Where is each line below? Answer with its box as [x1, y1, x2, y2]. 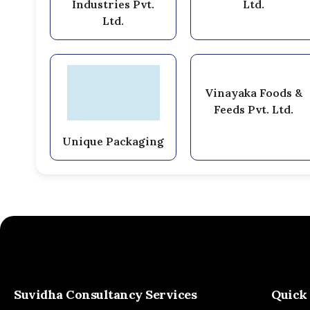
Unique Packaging [62, 134, 165, 148]
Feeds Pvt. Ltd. [214, 102, 294, 116]
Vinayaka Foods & [205, 85, 303, 100]
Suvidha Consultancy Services [14, 286, 197, 302]
